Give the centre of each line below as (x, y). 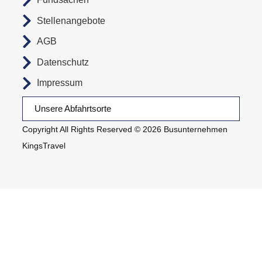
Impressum (60, 83)
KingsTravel (44, 146)
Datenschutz (63, 62)
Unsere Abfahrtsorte (73, 109)
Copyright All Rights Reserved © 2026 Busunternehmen (125, 130)
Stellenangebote (71, 20)
